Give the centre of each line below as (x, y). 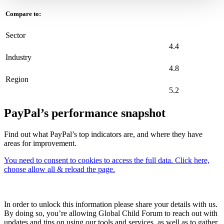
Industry (18, 57)
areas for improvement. (40, 143)
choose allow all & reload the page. (59, 169)
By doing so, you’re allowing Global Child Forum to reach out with (111, 213)
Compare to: (23, 14)
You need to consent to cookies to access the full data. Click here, (107, 160)
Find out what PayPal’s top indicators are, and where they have (103, 134)
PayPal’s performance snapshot (85, 113)
